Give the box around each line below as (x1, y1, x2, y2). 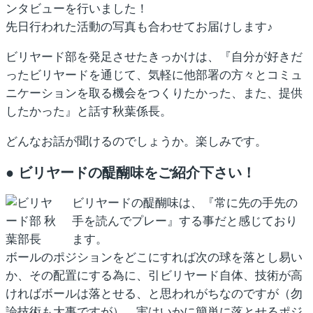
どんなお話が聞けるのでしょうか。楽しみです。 (6, 134, 267, 148)
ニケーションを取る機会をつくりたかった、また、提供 (6, 87, 303, 101)
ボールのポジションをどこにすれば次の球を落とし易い (6, 251, 303, 265)
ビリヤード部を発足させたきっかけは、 (6, 50, 219, 64)
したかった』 (6, 105, 77, 119)
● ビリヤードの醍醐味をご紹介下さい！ (6, 164, 256, 180)
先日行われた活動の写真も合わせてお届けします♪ (6, 20, 273, 34)
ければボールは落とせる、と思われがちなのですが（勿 (6, 287, 303, 301)
